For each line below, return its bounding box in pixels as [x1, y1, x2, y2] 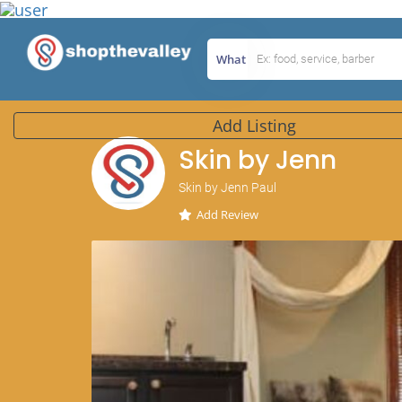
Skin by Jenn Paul [179, 180, 276, 196]
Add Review [197, 206, 258, 223]
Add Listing [213, 115, 297, 136]
